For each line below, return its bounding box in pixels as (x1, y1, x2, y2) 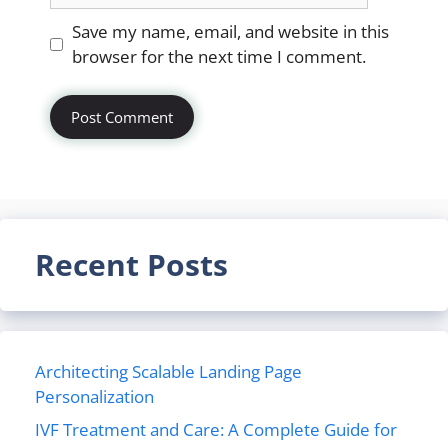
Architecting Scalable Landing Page (35, 359, 302, 383)
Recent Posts (35, 243, 228, 285)
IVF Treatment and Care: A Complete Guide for (35, 418, 397, 441)
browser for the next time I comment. (71, 45, 366, 68)
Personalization (35, 384, 154, 408)
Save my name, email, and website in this (71, 20, 389, 43)
